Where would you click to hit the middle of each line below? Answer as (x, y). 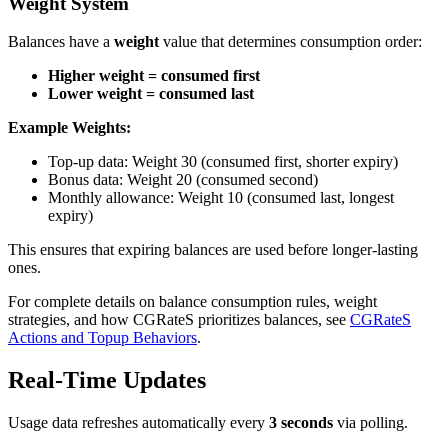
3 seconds (301, 423)
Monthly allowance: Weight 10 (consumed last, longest (221, 198)
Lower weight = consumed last (151, 94)
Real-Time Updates (107, 380)
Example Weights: (69, 128)
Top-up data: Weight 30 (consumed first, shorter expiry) (223, 162)
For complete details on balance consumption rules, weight (192, 302)
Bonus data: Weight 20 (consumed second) (183, 180)
